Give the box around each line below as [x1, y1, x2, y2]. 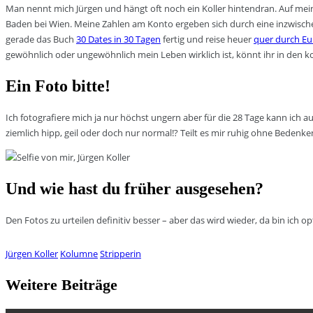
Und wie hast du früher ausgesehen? [6, 179, 263, 198]
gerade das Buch [6, 32, 76, 45]
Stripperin [100, 247, 141, 260]
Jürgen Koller [6, 247, 58, 260]
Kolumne [60, 247, 98, 260]
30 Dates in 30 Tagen [76, 32, 161, 45]
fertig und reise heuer [161, 32, 254, 45]
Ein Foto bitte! [6, 76, 110, 95]
